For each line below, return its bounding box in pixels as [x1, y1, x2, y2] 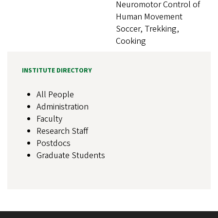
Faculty [36, 113, 62, 126]
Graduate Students [36, 149, 105, 162]
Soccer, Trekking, [116, 23, 179, 36]
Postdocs [36, 137, 71, 150]
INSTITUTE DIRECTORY [22, 66, 92, 76]
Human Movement [116, 11, 182, 23]
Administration [36, 101, 89, 113]
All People [36, 89, 74, 101]
